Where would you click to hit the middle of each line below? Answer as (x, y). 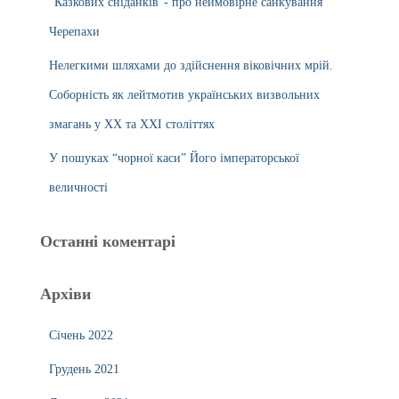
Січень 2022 (81, 335)
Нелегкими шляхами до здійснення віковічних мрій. (191, 65)
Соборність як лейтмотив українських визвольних (184, 95)
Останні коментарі (108, 241)
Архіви (65, 294)
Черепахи (74, 32)
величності (78, 187)
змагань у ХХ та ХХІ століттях (132, 124)
